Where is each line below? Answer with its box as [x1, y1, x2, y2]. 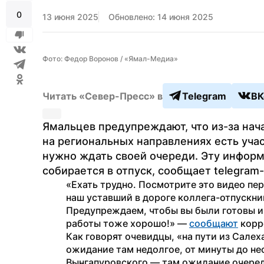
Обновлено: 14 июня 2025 [108, 12, 213, 22]
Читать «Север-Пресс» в [42, 90, 163, 102]
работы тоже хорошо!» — [66, 217, 189, 229]
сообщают [189, 217, 238, 229]
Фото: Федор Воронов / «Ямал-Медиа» [42, 54, 178, 63]
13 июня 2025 [42, 12, 98, 22]
